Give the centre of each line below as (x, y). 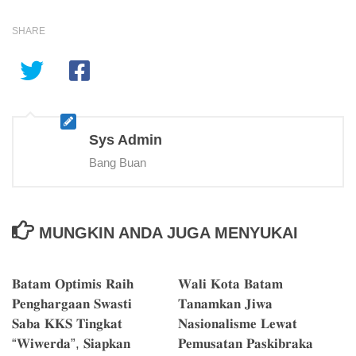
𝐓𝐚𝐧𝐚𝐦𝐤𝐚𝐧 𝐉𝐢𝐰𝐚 (225, 304)
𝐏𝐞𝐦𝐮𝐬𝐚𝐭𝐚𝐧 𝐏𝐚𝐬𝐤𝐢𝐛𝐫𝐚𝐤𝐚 (246, 344)
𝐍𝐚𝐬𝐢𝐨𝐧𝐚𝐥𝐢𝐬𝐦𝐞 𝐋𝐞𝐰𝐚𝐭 (238, 324)
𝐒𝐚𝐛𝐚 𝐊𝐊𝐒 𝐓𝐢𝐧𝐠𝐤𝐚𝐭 (67, 324)
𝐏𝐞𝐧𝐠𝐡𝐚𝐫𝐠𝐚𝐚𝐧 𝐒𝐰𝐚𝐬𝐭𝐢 (72, 304)
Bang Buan (118, 163)
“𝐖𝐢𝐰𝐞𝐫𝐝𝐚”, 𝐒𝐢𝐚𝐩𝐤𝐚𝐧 (71, 344)
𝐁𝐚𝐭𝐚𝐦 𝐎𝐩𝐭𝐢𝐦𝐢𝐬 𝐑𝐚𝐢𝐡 (73, 284)
